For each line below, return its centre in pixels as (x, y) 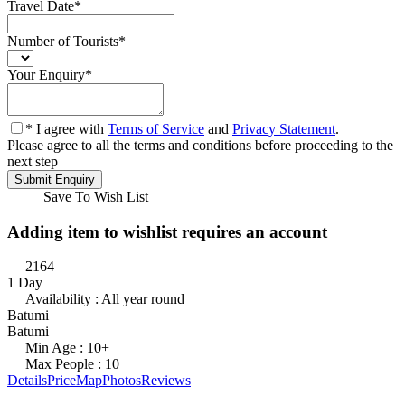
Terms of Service (156, 128)
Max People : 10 (72, 364)
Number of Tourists (63, 41)
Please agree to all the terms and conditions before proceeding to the (200, 145)
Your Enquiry (46, 74)
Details (27, 381)
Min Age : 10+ (67, 348)
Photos (122, 381)
